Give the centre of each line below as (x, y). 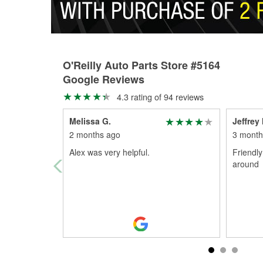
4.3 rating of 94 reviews (159, 97)
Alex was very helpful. (109, 152)
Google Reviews (104, 79)
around (245, 164)
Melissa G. (90, 121)
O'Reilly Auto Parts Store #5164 (141, 65)
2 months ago (95, 134)
